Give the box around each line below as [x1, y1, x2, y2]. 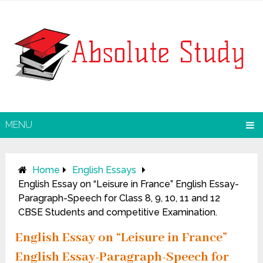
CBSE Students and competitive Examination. [18, 207, 218, 218]
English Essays [72, 164, 137, 176]
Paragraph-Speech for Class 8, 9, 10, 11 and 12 [18, 193, 221, 204]
